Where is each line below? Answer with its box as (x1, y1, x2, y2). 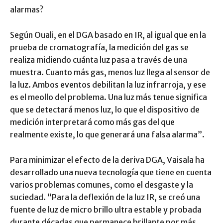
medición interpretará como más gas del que (10, 116, 175, 127)
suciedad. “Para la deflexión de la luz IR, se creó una (10, 192, 200, 202)
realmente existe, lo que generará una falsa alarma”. (10, 129, 205, 139)
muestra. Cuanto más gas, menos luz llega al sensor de (10, 67, 210, 77)
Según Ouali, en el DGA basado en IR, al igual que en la (10, 29, 206, 40)
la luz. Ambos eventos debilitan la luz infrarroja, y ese (10, 79, 206, 90)
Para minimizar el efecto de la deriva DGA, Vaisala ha (10, 154, 205, 165)
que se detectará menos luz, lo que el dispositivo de (10, 104, 200, 114)
